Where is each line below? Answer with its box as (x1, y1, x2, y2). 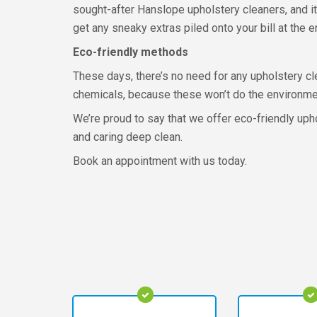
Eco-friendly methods (73, 45, 188, 59)
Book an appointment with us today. (73, 154, 247, 168)
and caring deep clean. (73, 130, 183, 144)
